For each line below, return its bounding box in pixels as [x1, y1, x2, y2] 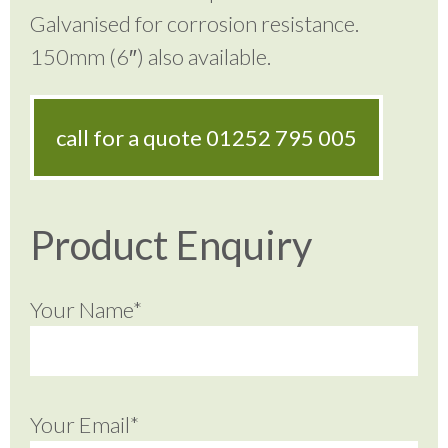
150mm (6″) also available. [30, 43, 271, 71]
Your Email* [30, 410, 139, 438]
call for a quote [56, 124, 206, 152]
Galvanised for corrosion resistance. [30, 10, 359, 38]
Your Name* [30, 295, 142, 323]
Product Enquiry [30, 220, 312, 269]
